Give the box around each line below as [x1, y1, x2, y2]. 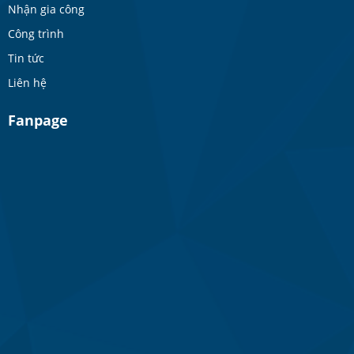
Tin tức [8, 50, 44, 66]
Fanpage [8, 110, 68, 130]
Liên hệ [8, 74, 47, 90]
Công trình [8, 25, 64, 41]
